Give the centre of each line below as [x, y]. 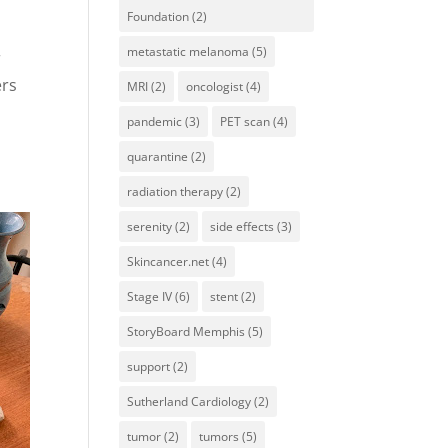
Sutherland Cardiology [189, 401]
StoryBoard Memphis [186, 331]
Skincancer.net [168, 261]
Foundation [158, 16]
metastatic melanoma [188, 51]
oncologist [215, 86]
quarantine [158, 156]
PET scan [245, 121]
